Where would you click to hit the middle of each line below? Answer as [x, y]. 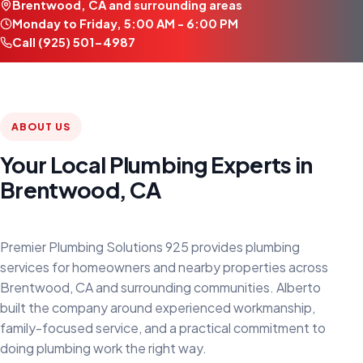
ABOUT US [41, 127]
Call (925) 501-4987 [73, 43]
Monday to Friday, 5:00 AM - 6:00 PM [125, 24]
